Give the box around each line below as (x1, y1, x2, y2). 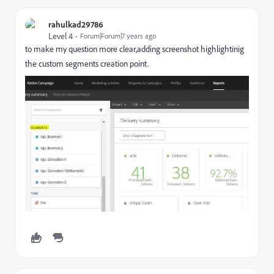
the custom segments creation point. (25, 58, 149, 68)
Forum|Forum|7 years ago (80, 31, 156, 40)
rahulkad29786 (48, 19, 103, 29)
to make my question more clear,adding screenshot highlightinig (25, 43, 244, 54)
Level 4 (48, 31, 73, 41)
